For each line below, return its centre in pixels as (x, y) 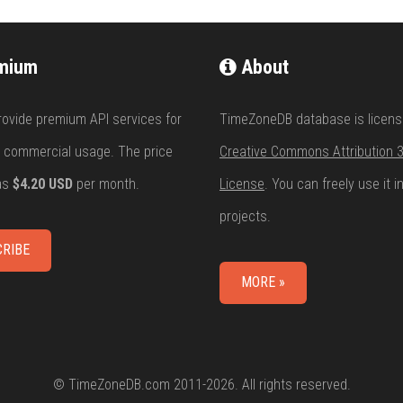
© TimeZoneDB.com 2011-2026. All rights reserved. (201, 384)
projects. (245, 216)
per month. (106, 184)
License (242, 184)
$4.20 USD (43, 184)
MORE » (263, 282)
